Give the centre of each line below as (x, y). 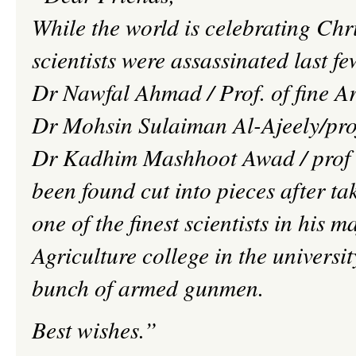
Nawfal (96, 92)
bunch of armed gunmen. (148, 287)
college (176, 255)
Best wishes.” (94, 329)
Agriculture (87, 255)
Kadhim (100, 157)
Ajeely (290, 124)
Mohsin (98, 124)
